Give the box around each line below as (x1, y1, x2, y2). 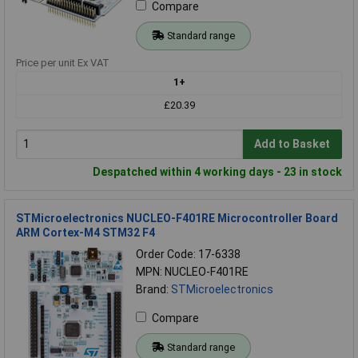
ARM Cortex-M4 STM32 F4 (16, 225, 155, 239)
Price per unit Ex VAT (16, 56, 109, 69)
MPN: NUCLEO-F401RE (136, 265, 249, 278)
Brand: (136, 282, 171, 296)
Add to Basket (254, 137, 331, 151)
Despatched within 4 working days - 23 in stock (93, 165, 342, 178)
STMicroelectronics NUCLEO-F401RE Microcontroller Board (16, 211, 338, 225)
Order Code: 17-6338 (136, 247, 241, 261)
